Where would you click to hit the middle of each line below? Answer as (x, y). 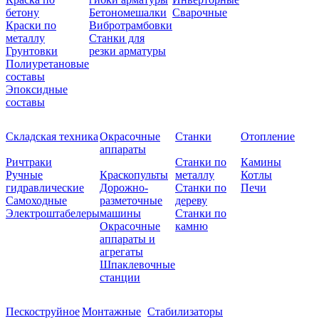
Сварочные (200, 12)
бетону (22, 12)
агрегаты (121, 251)
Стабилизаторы (185, 311)
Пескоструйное (43, 311)
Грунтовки (32, 51)
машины (120, 213)
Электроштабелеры (53, 213)
